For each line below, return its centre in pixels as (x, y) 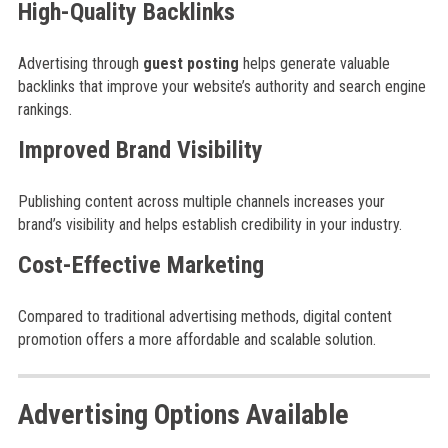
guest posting (190, 63)
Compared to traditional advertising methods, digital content (204, 316)
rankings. (44, 109)
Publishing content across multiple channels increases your (201, 201)
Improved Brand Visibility (140, 150)
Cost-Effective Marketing (140, 265)
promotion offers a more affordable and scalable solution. (196, 339)
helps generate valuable (314, 63)
